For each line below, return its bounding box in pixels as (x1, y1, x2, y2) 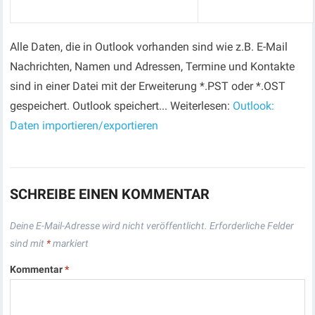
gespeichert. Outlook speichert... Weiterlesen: (10, 99, 233, 112)
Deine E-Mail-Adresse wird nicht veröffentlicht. (10, 220, 208, 231)
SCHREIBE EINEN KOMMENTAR (10, 186, 210, 202)
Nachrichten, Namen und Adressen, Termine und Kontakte (10, 60, 295, 73)
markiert (51, 238, 89, 249)
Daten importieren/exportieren (10, 119, 159, 132)
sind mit (10, 238, 47, 249)
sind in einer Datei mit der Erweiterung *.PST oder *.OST (10, 79, 286, 93)
